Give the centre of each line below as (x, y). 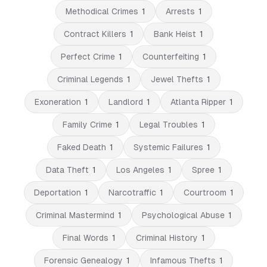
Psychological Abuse (183, 215)
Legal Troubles (168, 125)
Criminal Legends (90, 79)
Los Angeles (140, 170)
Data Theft (67, 170)
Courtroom (205, 193)
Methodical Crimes (102, 11)
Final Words (85, 238)
